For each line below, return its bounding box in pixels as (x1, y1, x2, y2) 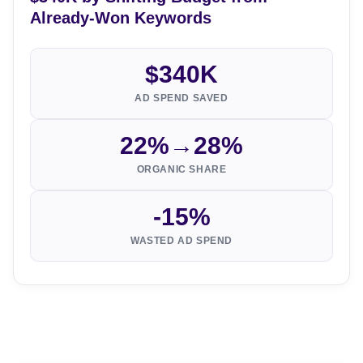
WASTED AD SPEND (130, 235, 233, 247)
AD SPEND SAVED (135, 92, 228, 105)
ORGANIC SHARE (136, 164, 227, 176)
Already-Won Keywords (30, 8, 211, 28)
